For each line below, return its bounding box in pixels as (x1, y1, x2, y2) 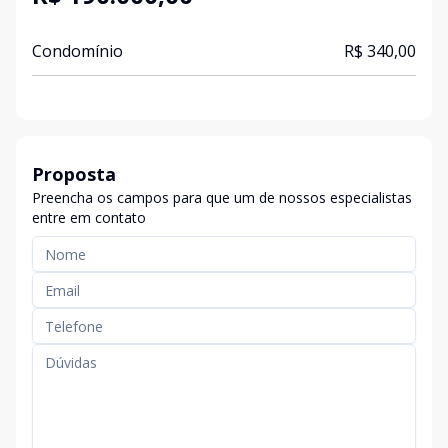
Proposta (32, 162, 116, 186)
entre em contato (32, 208, 146, 227)
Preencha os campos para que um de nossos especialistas (32, 188, 412, 207)
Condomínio (32, 40, 123, 62)
